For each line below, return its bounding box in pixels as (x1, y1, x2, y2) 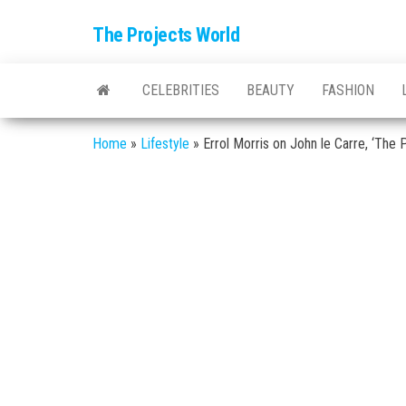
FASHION (322, 82, 374, 99)
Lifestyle (140, 135, 189, 152)
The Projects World (92, 24, 240, 46)
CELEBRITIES (142, 82, 219, 99)
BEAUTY (246, 82, 295, 99)
